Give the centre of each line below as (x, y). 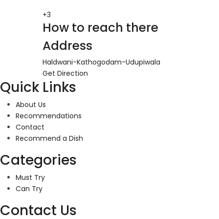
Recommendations (49, 116)
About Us (31, 105)
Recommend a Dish (49, 139)
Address (67, 46)
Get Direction (65, 74)
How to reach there (100, 28)
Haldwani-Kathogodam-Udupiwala (101, 62)
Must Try (30, 178)
